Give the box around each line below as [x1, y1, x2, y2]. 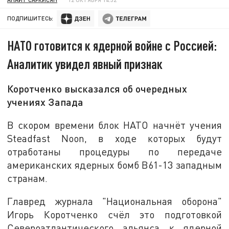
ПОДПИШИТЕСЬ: [7, 15, 54, 22]
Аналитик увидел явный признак [7, 56, 163, 72]
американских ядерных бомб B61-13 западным [7, 158, 222, 171]
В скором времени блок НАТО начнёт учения [7, 119, 222, 131]
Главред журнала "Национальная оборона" [7, 195, 222, 208]
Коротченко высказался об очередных [7, 82, 188, 95]
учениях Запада [7, 96, 84, 108]
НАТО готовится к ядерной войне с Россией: [7, 37, 217, 54]
